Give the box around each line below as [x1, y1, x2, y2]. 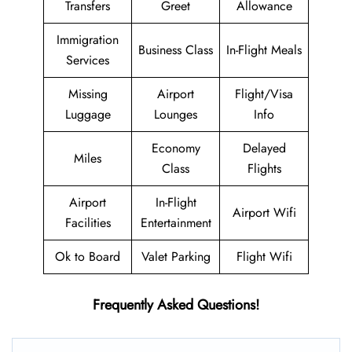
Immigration [57, 31, 119, 49]
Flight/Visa [235, 85, 293, 103]
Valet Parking [141, 247, 211, 266]
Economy [151, 139, 200, 157]
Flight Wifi [236, 247, 292, 266]
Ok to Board [55, 247, 120, 266]
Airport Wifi [232, 203, 296, 222]
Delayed [242, 139, 286, 157]
